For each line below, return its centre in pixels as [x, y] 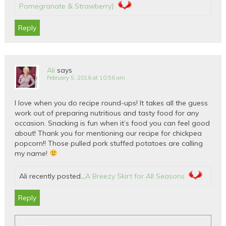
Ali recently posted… [52, 176]
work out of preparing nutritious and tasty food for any [107, 113]
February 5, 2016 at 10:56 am [86, 77]
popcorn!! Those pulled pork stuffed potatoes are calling [109, 143]
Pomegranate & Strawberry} [67, 6]
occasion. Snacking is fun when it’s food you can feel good [112, 123]
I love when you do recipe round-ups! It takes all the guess [111, 103]
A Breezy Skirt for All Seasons [135, 176]
